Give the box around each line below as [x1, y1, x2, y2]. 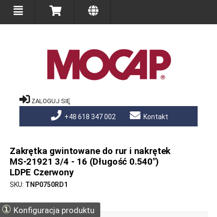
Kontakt [141, 113, 168, 121]
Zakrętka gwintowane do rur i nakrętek [10, 146, 171, 157]
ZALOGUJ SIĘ [31, 97, 70, 105]
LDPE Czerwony [10, 167, 74, 178]
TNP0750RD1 [25, 181, 68, 189]
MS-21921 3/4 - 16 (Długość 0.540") [10, 156, 159, 168]
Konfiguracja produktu [12, 205, 94, 216]
